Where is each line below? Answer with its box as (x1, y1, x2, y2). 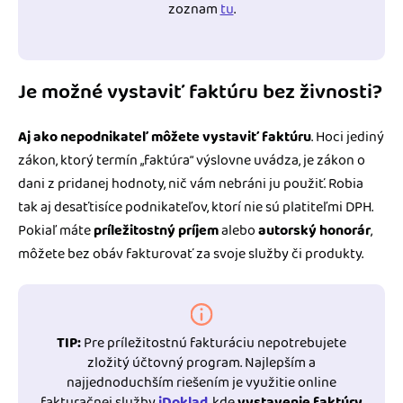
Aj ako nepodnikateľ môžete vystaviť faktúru (18, 125, 311, 148)
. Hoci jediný (311, 125, 384, 148)
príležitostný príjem (94, 219, 219, 242)
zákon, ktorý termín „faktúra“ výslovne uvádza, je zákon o (18, 148, 365, 172)
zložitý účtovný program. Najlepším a (87, 351, 316, 374)
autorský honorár (258, 219, 371, 242)
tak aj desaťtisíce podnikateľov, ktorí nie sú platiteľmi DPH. (18, 195, 373, 219)
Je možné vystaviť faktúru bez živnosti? (18, 76, 382, 108)
